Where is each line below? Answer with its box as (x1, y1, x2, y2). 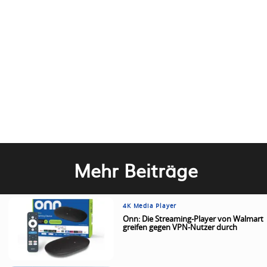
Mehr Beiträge (74, 156, 198, 183)
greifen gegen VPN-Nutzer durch (123, 223, 238, 232)
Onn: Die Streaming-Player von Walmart (123, 215, 264, 223)
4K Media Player (123, 203, 177, 209)
